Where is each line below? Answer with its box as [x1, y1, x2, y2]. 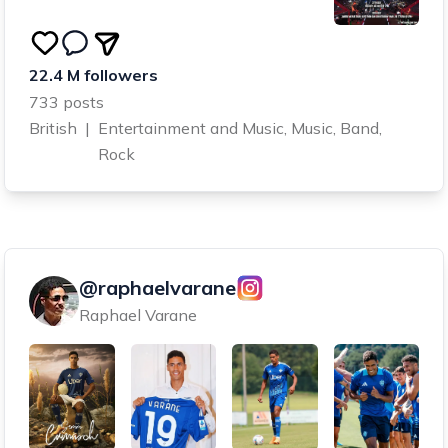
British [29, 118, 77, 139]
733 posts [29, 92, 104, 113]
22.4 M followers [29, 65, 158, 86]
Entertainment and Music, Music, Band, [98, 118, 382, 139]
